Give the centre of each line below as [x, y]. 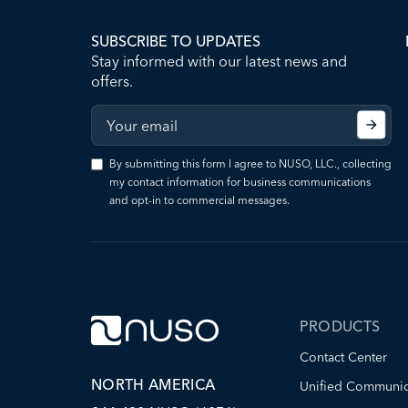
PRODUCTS [340, 326]
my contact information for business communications [240, 182]
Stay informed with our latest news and [219, 61]
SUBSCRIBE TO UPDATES [176, 41]
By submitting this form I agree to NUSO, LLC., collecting [250, 163]
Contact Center [343, 357]
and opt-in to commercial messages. [199, 200]
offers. [112, 81]
